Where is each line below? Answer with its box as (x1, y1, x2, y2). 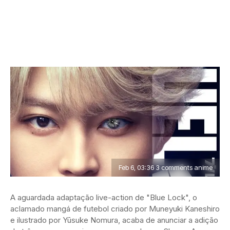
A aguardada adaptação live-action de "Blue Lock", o (10, 193, 197, 203)
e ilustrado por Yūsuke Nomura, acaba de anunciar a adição (10, 215, 218, 225)
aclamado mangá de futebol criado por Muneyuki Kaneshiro (10, 204, 220, 214)
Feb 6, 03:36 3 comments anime (119, 163, 213, 172)
